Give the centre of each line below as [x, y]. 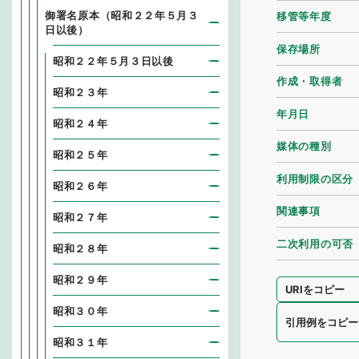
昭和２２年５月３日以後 [113, 61]
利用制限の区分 [315, 178]
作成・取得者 [310, 81]
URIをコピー [315, 289]
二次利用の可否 [315, 243]
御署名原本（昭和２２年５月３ [122, 15]
